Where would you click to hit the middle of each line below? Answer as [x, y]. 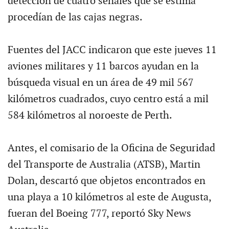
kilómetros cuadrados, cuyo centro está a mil [108, 99]
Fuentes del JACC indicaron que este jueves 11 [112, 50]
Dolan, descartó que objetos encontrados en [106, 181]
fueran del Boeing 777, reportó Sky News [99, 213]
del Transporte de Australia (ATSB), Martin [104, 164]
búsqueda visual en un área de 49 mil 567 [100, 83]
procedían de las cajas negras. [75, 17]
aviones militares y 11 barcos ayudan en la [103, 66]
